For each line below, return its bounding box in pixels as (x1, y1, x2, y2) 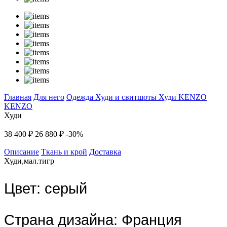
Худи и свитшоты (95, 93, 159, 102)
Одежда (66, 93, 95, 102)
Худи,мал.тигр (4, 157, 54, 166)
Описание (4, 147, 39, 157)
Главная (4, 93, 31, 102)
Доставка (89, 147, 121, 157)
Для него (33, 93, 64, 102)
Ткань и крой (41, 147, 87, 157)
